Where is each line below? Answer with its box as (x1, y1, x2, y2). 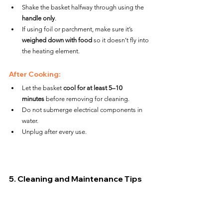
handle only (22, 14, 55, 22)
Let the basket (22, 84, 63, 92)
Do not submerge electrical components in (22, 106, 144, 113)
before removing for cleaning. (44, 95, 129, 103)
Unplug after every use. (22, 127, 87, 135)
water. (22, 116, 38, 124)
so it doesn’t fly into (92, 36, 150, 44)
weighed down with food (22, 36, 92, 44)
